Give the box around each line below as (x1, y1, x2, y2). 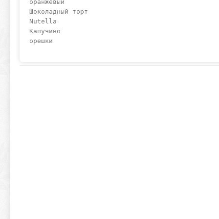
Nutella (29, 18, 57, 25)
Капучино (29, 27, 61, 35)
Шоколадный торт (29, 8, 88, 15)
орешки (29, 37, 53, 44)
